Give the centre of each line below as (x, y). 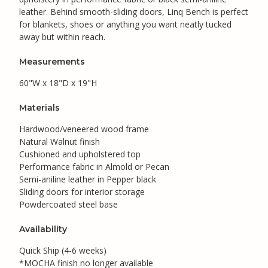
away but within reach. (62, 36)
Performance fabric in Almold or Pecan (94, 166)
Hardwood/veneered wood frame (84, 129)
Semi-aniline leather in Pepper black (88, 179)
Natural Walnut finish (60, 141)
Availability (43, 229)
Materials (39, 107)
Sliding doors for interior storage (82, 191)
